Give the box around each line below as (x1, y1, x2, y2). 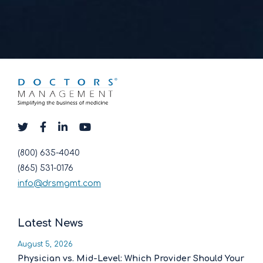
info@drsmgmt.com (18, 178, 101, 188)
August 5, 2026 (18, 240, 73, 248)
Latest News (18, 217, 83, 229)
